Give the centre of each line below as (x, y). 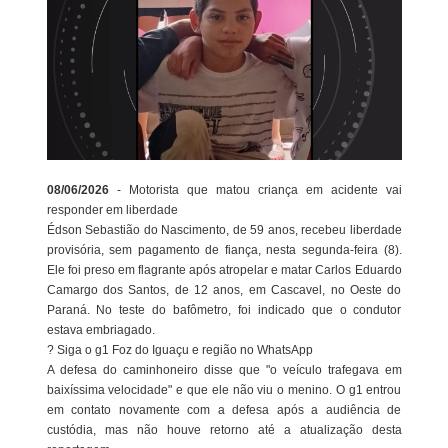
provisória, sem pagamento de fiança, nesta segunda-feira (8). (224, 250)
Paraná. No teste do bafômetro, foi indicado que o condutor (224, 310)
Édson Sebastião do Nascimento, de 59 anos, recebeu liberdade (224, 230)
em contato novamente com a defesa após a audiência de (224, 410)
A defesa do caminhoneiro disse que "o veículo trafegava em (224, 370)
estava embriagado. (100, 330)
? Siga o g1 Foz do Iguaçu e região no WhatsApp (179, 350)
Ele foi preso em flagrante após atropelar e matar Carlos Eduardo (224, 270)
